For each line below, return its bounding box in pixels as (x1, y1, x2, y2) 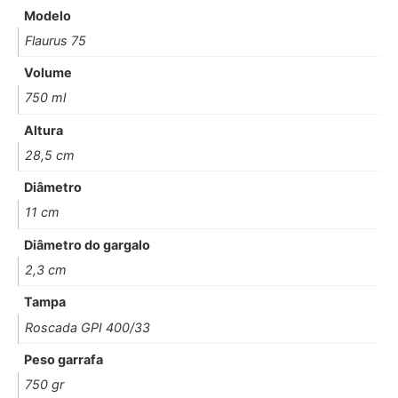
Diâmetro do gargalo (24, 236, 151, 252)
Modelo (24, 7, 72, 23)
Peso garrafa (24, 351, 104, 367)
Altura (24, 122, 64, 138)
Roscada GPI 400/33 (25, 319, 151, 335)
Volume (24, 65, 73, 81)
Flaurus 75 (25, 32, 87, 48)
